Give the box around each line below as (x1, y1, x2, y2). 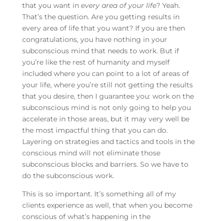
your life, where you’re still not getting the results (22, 80, 193, 90)
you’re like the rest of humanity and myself (22, 58, 170, 67)
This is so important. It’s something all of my (22, 189, 176, 199)
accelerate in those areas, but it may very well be (22, 114, 189, 124)
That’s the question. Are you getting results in (22, 12, 180, 22)
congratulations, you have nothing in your (22, 35, 167, 44)
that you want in (22, 1, 81, 10)
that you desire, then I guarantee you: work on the (22, 92, 194, 101)
